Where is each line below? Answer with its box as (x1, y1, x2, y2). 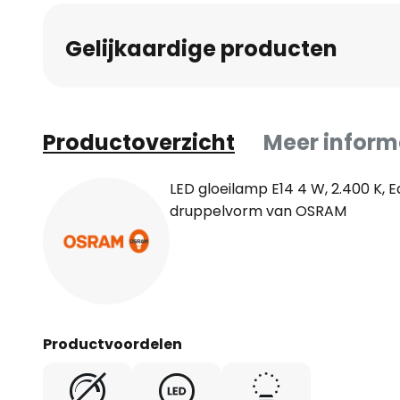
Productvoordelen (43, 334, 182, 354)
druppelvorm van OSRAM (170, 201, 346, 221)
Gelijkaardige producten (65, 34, 337, 63)
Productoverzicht (43, 128, 235, 157)
